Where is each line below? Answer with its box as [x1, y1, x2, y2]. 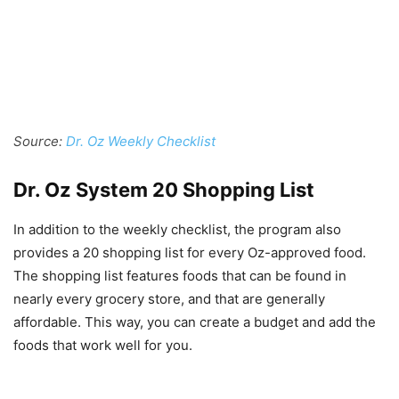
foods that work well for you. [13, 337, 192, 354]
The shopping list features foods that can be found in [13, 267, 346, 285]
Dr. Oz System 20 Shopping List [13, 178, 314, 202]
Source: [13, 133, 66, 151]
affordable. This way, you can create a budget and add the [13, 313, 376, 331]
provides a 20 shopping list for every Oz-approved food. [13, 244, 366, 262]
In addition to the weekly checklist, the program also [13, 221, 341, 239]
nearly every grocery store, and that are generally [13, 290, 325, 308]
